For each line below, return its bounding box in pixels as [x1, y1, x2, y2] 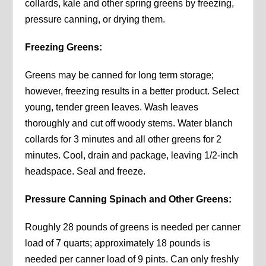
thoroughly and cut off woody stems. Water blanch [25, 118, 233, 129]
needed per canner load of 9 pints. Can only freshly [25, 254, 239, 265]
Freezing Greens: [25, 42, 103, 53]
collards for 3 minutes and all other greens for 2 [25, 134, 222, 145]
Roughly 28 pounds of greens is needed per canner [25, 222, 241, 233]
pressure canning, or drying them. [25, 14, 166, 25]
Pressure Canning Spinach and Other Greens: [25, 194, 232, 205]
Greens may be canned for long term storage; [25, 70, 214, 81]
